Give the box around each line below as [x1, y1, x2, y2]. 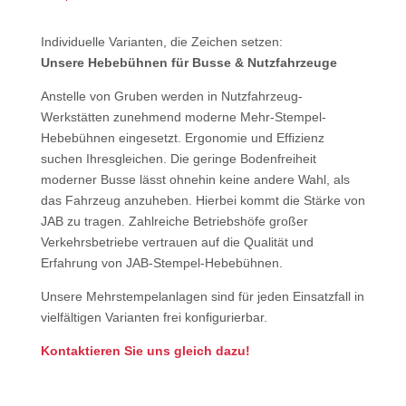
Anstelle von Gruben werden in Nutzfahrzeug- [40, 89, 303, 103]
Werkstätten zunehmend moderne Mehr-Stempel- [40, 110, 326, 124]
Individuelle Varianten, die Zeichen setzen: [40, 34, 283, 49]
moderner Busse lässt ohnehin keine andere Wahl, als [40, 172, 350, 187]
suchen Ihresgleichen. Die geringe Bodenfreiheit [40, 151, 316, 166]
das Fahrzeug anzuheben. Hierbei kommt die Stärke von [40, 193, 365, 208]
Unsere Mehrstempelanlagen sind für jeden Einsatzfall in [40, 289, 364, 304]
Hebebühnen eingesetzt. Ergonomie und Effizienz [40, 130, 324, 145]
